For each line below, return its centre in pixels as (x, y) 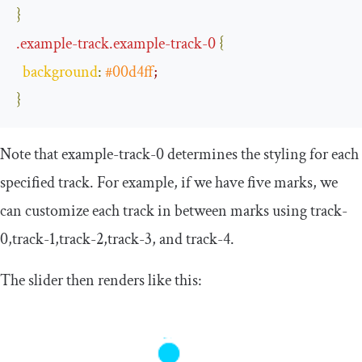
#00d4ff (129, 72)
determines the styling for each (261, 155)
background (60, 72)
